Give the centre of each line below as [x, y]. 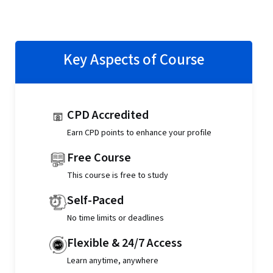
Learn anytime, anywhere [112, 261]
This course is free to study [117, 175]
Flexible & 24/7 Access [124, 243]
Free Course [99, 158]
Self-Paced [95, 200]
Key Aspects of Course [133, 60]
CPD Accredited [108, 115]
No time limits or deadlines [115, 218]
